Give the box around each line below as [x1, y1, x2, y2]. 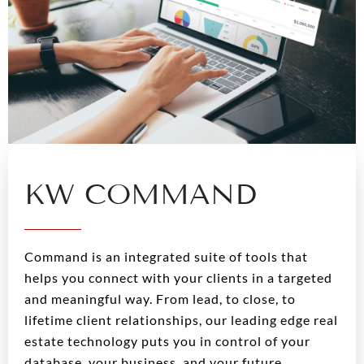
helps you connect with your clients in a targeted [24, 269, 332, 285]
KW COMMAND [24, 176, 257, 211]
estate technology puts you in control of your [24, 332, 310, 349]
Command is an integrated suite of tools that [24, 248, 308, 264]
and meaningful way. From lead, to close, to [24, 290, 296, 306]
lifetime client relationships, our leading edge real [24, 311, 338, 327]
